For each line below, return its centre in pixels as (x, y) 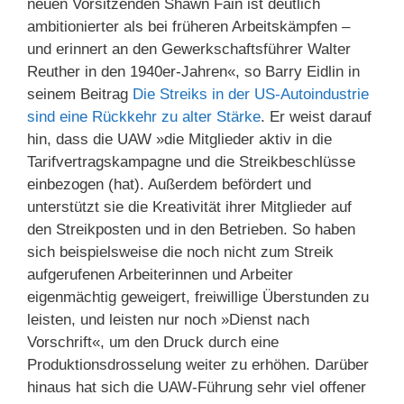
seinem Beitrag (80, 94)
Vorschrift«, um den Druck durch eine (153, 342)
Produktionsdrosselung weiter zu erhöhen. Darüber (198, 364)
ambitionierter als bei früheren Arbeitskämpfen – (188, 26)
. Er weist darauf (316, 116)
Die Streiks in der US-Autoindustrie (251, 94)
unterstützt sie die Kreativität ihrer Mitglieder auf (189, 207)
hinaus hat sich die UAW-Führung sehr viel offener (197, 387)
